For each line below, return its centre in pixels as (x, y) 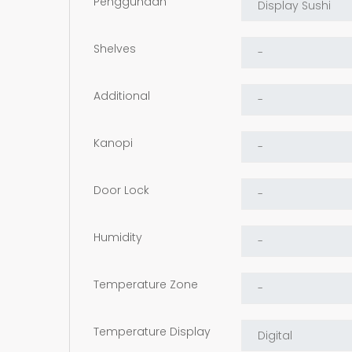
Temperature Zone (146, 284)
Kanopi (113, 143)
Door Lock (121, 190)
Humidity (118, 237)
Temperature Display (152, 331)
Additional (122, 95)
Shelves (115, 48)
